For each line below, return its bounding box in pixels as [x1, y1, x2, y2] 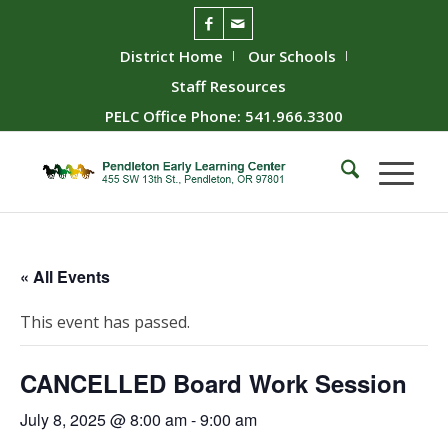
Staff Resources [171, 76, 287, 96]
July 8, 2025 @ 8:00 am [20, 407, 187, 431]
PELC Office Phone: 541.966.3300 [104, 106, 343, 126]
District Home [120, 46, 224, 66]
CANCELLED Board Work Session [20, 365, 407, 400]
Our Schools [248, 46, 337, 66]
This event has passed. [20, 310, 190, 333]
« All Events [20, 264, 110, 288]
